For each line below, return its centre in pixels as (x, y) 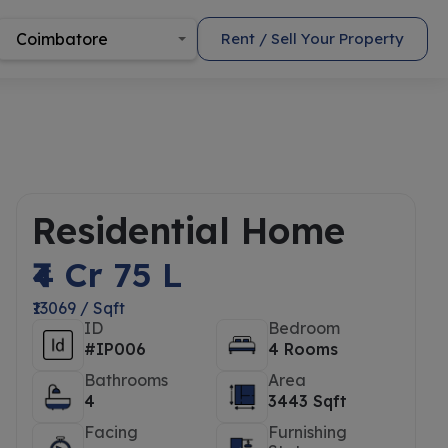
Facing (111, 432)
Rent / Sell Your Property (312, 38)
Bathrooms (126, 380)
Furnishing (307, 432)
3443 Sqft (307, 401)
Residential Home (188, 230)
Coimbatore (62, 39)
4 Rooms (303, 349)
